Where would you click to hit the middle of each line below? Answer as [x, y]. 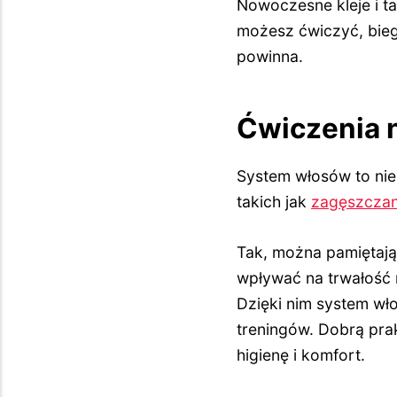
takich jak [274, 201]
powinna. [270, 56]
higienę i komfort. [301, 354]
